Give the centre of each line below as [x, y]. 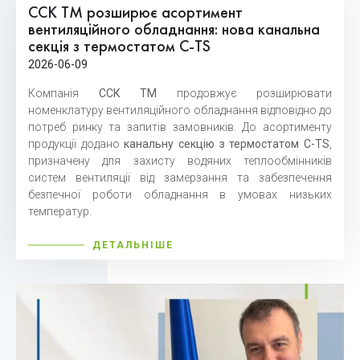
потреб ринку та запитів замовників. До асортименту [180, 127]
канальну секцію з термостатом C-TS [227, 144]
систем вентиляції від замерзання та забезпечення [180, 178]
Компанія [63, 94]
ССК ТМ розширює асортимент [135, 14]
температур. [60, 212]
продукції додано [76, 144]
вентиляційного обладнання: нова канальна [174, 31]
